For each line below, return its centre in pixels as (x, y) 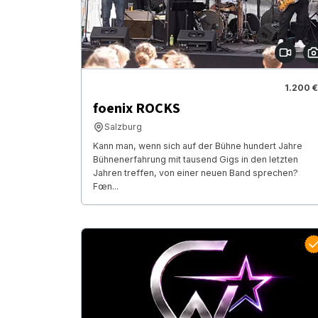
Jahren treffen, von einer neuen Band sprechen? (196, 173)
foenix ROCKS (137, 109)
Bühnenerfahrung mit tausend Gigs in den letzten (196, 160)
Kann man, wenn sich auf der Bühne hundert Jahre (198, 146)
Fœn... (106, 187)
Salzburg (123, 127)
